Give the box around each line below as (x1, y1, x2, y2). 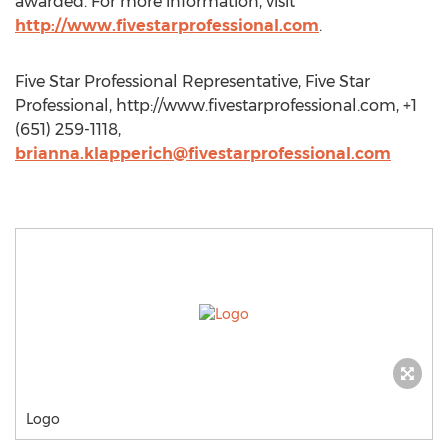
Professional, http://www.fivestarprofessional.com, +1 (15, 96, 417, 115)
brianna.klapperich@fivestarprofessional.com (15, 144, 391, 163)
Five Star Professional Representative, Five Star (15, 72, 370, 91)
